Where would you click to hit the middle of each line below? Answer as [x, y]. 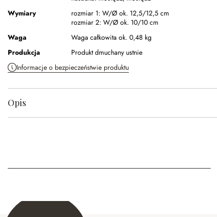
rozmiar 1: [87, 13]
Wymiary [22, 13]
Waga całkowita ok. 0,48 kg [111, 37]
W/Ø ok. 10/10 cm [131, 22]
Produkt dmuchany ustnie [107, 52]
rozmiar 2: [87, 22]
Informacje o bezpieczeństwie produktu [73, 67]
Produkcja [24, 52]
